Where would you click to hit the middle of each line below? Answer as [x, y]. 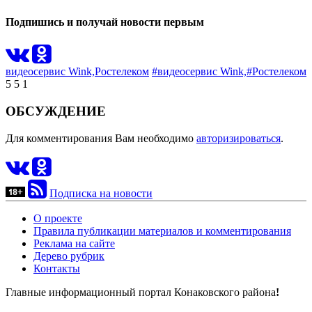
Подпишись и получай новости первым [105, 22]
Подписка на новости [101, 193]
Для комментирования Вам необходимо [101, 138]
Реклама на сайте [74, 243]
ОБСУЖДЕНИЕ [56, 111]
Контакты [57, 268]
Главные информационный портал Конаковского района [141, 292]
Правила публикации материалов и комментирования [162, 231]
